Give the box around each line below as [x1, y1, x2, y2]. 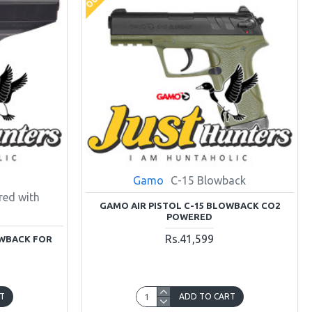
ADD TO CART [178, 291, 235, 301]
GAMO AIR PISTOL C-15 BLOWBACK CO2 [99, 200, 280, 210]
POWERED [166, 211, 213, 221]
